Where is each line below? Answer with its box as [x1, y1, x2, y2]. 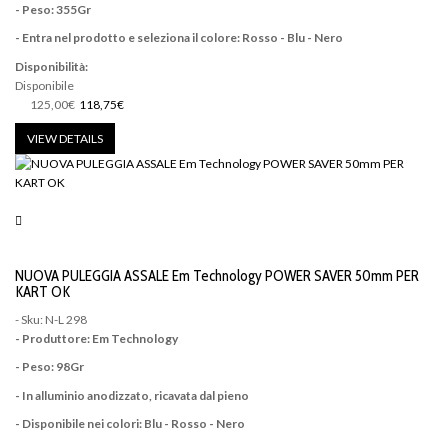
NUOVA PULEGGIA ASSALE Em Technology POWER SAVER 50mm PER [15, 267, 419, 286]
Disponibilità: [15, 58, 88, 74]
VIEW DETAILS [27, 131, 103, 147]
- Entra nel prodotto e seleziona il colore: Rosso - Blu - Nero [15, 30, 343, 46]
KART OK [15, 283, 70, 302]
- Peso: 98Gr [15, 359, 84, 375]
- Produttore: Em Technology [15, 330, 178, 346]
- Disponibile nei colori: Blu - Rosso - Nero [15, 416, 245, 432]
